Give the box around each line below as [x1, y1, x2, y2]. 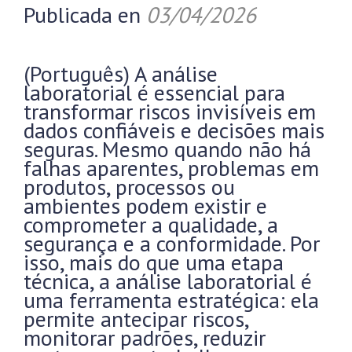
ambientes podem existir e [24, 191, 267, 220]
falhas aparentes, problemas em [24, 153, 319, 182]
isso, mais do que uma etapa [24, 247, 284, 277]
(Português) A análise [24, 59, 218, 88]
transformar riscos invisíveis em [24, 97, 316, 126]
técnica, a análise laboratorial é [24, 266, 312, 295]
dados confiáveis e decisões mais [24, 115, 324, 145]
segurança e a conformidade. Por [24, 229, 320, 258]
